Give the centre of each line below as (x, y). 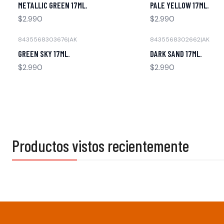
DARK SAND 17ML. (176, 53)
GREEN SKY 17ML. (44, 53)
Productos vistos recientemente (100, 145)
